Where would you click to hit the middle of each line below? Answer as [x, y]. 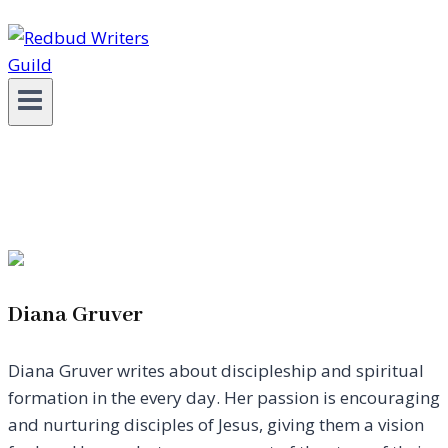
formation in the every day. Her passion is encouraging [224, 398]
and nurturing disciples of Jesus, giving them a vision [216, 425]
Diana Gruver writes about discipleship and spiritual [216, 371]
